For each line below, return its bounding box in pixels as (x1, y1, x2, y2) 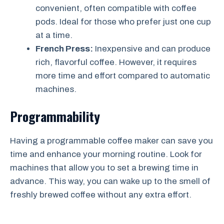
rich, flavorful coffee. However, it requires (35, 57, 196, 67)
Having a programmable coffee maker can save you (10, 136, 213, 145)
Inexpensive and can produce (93, 43, 210, 53)
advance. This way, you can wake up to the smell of (10, 176, 210, 186)
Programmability (10, 106, 100, 126)
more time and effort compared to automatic (35, 70, 210, 80)
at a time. (35, 30, 72, 40)
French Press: (35, 43, 93, 53)
